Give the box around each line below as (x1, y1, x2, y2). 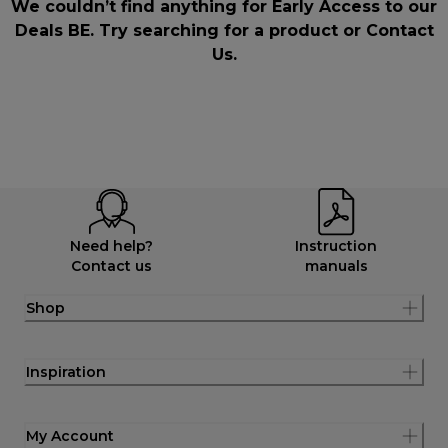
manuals (304, 256, 368, 275)
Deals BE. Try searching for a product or (14, 21, 366, 41)
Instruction (295, 236, 378, 255)
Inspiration (26, 362, 106, 381)
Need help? (70, 236, 154, 255)
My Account (26, 426, 114, 445)
